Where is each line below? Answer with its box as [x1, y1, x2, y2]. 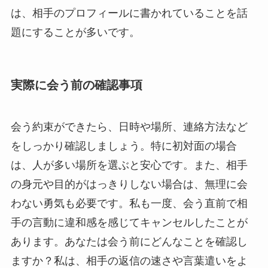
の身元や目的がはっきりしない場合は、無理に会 [10, 178, 248, 190]
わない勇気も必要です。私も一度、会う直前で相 [10, 197, 248, 209]
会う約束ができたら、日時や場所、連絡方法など [10, 120, 248, 133]
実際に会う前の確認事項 [10, 78, 142, 92]
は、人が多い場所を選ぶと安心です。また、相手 [10, 159, 248, 171]
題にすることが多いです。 [10, 26, 140, 39]
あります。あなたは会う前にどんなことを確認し [10, 235, 248, 248]
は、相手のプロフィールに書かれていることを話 [10, 7, 248, 20]
